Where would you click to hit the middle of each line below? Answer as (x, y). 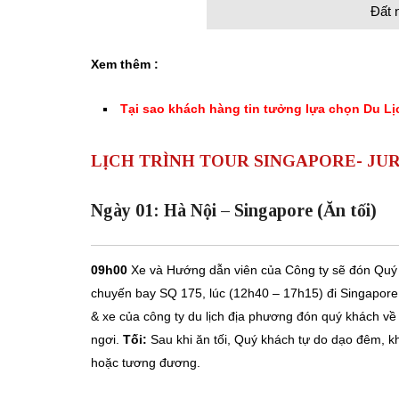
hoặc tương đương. (146, 362)
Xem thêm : (126, 64)
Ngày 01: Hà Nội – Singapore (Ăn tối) (234, 210)
